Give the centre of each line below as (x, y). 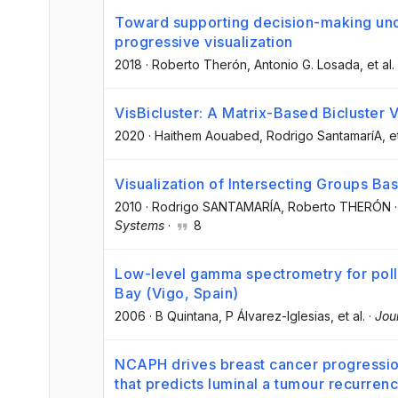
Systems (139, 225)
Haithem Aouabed (207, 135)
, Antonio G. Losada (303, 64)
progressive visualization (204, 41)
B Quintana (187, 316)
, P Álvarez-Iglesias (275, 316)
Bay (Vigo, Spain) (177, 294)
